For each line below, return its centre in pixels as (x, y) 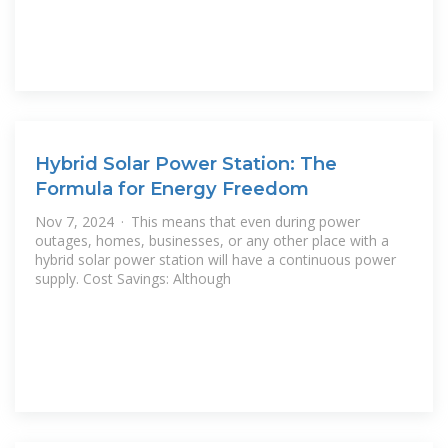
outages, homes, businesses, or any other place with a (212, 241)
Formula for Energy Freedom (172, 188)
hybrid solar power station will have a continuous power (215, 260)
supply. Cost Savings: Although (133, 279)
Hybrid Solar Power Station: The (186, 163)
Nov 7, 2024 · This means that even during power (197, 222)
